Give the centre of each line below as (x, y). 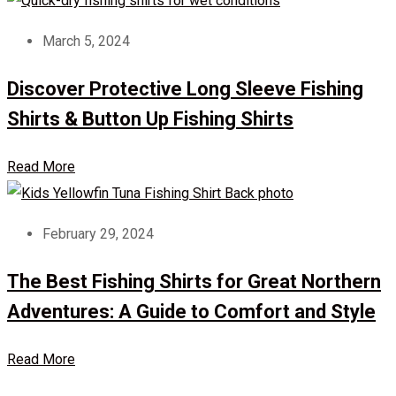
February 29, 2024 (98, 233)
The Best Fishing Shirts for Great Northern (194, 281)
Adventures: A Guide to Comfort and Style (191, 311)
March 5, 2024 (86, 41)
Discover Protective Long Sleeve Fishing (185, 88)
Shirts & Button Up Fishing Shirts (150, 118)
